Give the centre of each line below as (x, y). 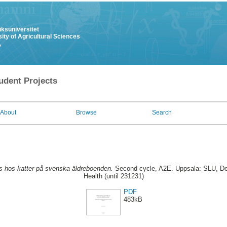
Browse (86, 112)
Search (162, 112)
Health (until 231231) (113, 176)
